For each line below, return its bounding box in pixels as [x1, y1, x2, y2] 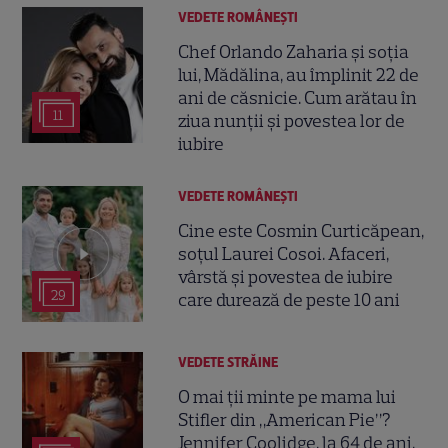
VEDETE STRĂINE [178, 353, 279, 371]
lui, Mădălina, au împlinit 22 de [178, 64, 420, 87]
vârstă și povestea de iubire [178, 266, 394, 289]
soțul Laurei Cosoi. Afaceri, [178, 243, 390, 266]
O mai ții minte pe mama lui [178, 386, 397, 409]
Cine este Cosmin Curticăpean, [178, 220, 425, 243]
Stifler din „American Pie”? [178, 409, 392, 432]
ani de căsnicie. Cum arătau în [178, 87, 418, 110]
